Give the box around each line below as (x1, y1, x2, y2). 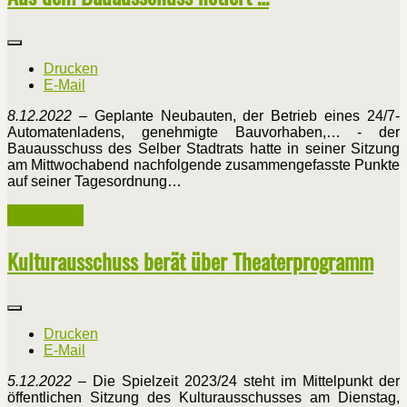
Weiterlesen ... (7, 204, 84, 226)
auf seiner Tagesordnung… (7, 174, 182, 189)
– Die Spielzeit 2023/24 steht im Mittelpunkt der (72, 372, 400, 389)
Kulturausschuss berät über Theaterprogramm (7, 243, 373, 277)
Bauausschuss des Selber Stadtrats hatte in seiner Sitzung (7, 141, 400, 156)
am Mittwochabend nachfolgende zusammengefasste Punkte (7, 157, 400, 173)
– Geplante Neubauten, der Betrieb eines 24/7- (72, 108, 400, 124)
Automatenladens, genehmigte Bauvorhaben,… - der (7, 124, 400, 140)
